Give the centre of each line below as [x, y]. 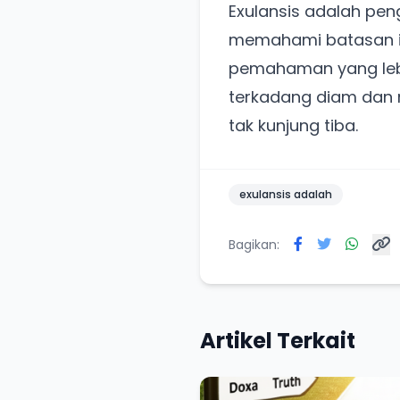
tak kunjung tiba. [293, 125]
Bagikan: [254, 244]
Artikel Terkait [278, 340]
